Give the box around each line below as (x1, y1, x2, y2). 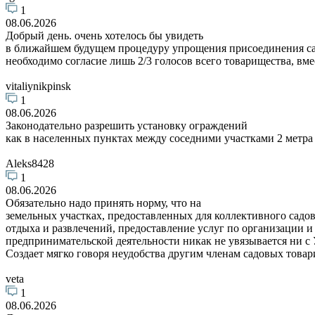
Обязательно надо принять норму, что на (6, 196, 201, 209)
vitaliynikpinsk (6, 79, 71, 92)
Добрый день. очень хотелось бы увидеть (6, 29, 203, 41)
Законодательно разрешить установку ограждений (6, 119, 247, 131)
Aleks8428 (6, 157, 54, 169)
